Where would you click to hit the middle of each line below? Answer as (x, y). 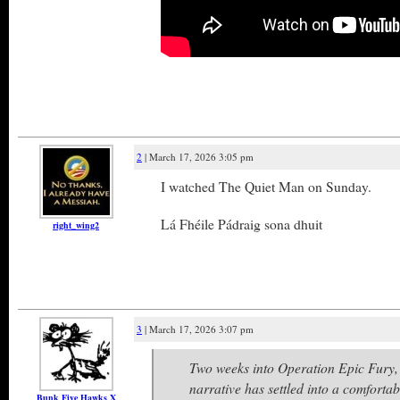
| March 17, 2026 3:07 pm (198, 329)
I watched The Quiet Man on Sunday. (266, 186)
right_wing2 (76, 225)
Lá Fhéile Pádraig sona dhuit (242, 224)
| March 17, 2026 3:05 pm (198, 157)
